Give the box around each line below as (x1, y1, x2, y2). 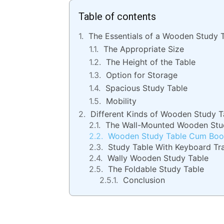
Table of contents (78, 10, 156, 23)
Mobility (106, 96, 136, 106)
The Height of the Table (106, 57, 195, 67)
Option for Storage (106, 70, 177, 80)
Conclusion (123, 175, 165, 185)
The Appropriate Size (103, 44, 184, 54)
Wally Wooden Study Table (107, 153, 208, 163)
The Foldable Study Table (108, 164, 204, 174)
